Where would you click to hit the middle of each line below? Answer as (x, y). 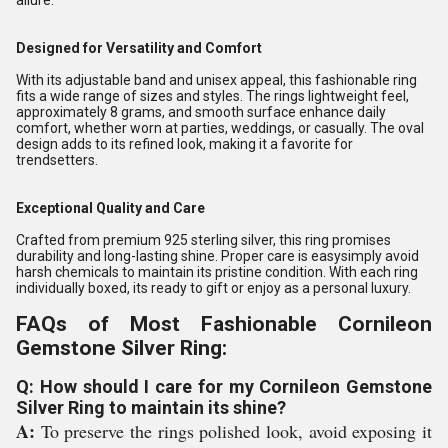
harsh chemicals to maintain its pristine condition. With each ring (217, 272)
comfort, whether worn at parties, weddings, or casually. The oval (220, 128)
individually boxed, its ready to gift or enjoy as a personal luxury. (213, 288)
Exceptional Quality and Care (110, 208)
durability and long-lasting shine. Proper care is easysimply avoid (217, 256)
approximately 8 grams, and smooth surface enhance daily (201, 112)
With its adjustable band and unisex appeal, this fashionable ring (216, 80)
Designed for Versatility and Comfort (139, 48)
